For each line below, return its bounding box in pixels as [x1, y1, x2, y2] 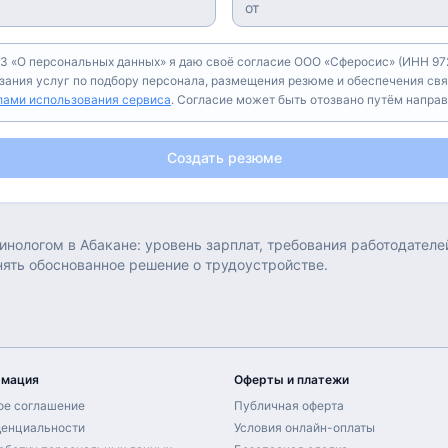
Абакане [80, 236, 137, 253]
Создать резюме [166, 149, 282, 166]
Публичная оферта [234, 398, 344, 413]
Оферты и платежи [234, 372, 349, 387]
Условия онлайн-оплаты [234, 420, 375, 435]
